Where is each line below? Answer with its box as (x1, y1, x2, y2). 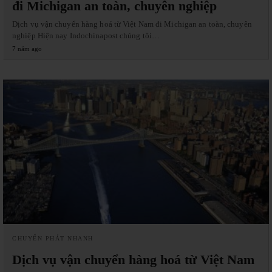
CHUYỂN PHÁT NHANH (12, 234, 93, 242)
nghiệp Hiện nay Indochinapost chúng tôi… (12, 30, 160, 40)
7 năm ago (12, 44, 42, 52)
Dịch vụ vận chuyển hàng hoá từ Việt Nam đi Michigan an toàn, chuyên (12, 19, 252, 29)
